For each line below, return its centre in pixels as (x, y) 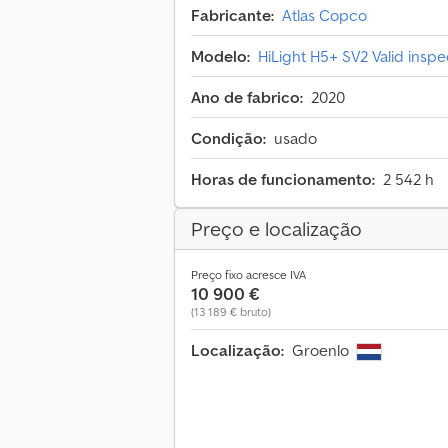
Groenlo (322, 350)
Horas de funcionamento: (283, 179)
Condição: (228, 138)
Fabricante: (232, 15)
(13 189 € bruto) (231, 312)
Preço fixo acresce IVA (248, 275)
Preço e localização (276, 229)
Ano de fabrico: (247, 97)
